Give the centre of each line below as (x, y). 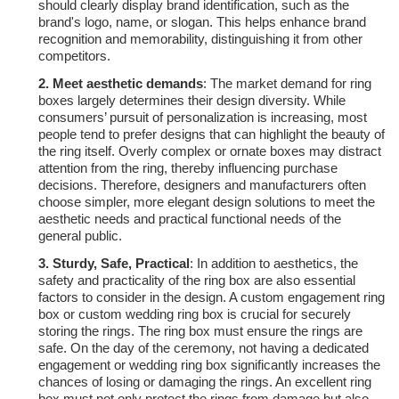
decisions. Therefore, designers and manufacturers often (202, 185)
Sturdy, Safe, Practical (121, 264)
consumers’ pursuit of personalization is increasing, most (203, 118)
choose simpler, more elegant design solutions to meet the (207, 202)
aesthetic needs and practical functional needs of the (190, 219)
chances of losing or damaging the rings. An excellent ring (205, 382)
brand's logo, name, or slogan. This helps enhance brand (202, 22)
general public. (80, 236)
